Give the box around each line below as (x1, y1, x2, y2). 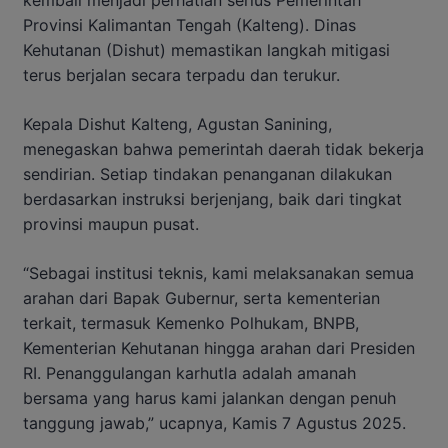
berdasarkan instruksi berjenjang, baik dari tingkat (23, 189, 402, 210)
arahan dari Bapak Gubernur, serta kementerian (23, 288, 380, 309)
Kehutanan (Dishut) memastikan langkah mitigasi (23, 40, 390, 61)
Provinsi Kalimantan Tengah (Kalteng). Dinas (23, 15, 356, 36)
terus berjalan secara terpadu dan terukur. (23, 65, 340, 86)
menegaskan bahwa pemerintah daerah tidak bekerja (23, 139, 424, 160)
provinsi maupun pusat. (23, 214, 199, 235)
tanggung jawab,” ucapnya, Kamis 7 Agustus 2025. (23, 413, 406, 434)
